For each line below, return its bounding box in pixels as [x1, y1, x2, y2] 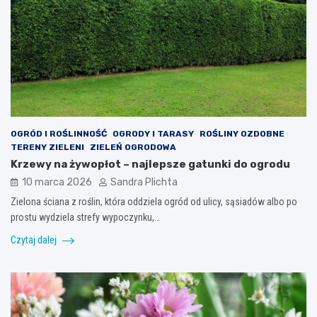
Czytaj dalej [11, 234, 59, 246]
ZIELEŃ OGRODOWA [90, 142, 176, 153]
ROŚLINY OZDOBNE [200, 129, 284, 139]
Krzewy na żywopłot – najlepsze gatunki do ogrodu [11, 158, 290, 171]
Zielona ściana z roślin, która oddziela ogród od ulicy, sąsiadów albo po [11, 196, 297, 208]
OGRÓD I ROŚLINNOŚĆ [11, 129, 107, 139]
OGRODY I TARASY [113, 129, 194, 139]
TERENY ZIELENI [11, 142, 84, 153]
